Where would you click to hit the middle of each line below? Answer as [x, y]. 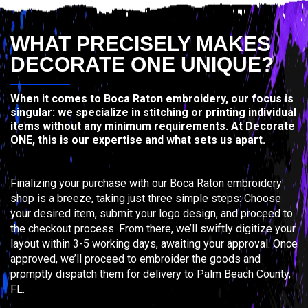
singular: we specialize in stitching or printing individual [153, 112]
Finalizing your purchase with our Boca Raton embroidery [146, 183]
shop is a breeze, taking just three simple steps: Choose [146, 198]
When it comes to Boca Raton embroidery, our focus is [152, 98]
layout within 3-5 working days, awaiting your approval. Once [154, 243]
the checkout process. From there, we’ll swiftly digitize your [153, 228]
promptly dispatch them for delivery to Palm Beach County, [151, 274]
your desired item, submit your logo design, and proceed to [152, 213]
